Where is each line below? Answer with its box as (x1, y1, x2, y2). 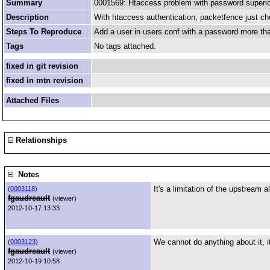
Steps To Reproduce (6, 27, 81, 36)
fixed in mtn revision (6, 76, 83, 85)
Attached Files (6, 96, 59, 105)
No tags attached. (94, 42, 156, 51)
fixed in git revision (6, 61, 78, 71)
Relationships (13, 136, 67, 145)
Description (6, 13, 49, 22)
